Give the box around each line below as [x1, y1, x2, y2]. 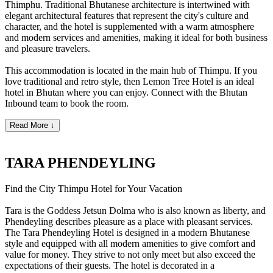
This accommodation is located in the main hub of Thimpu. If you [5, 65, 257, 76]
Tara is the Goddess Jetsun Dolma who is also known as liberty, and [5, 205, 266, 216]
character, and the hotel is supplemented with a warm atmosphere [5, 21, 254, 32]
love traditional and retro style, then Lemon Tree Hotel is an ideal [5, 76, 254, 87]
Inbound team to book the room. [5, 98, 129, 109]
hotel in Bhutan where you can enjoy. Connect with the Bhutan [5, 87, 247, 98]
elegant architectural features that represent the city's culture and [5, 10, 249, 21]
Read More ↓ [10, 121, 55, 130]
